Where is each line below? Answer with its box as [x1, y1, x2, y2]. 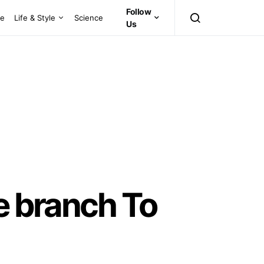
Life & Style [14, 12, 56, 22]
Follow [126, 6, 151, 16]
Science [74, 12, 104, 22]
